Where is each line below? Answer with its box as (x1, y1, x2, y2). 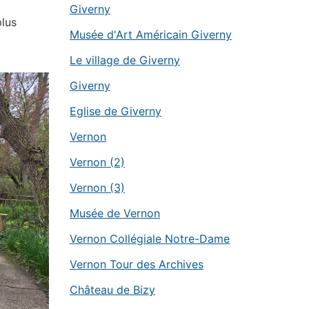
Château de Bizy (70, 283, 155, 297)
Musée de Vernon (70, 206, 160, 220)
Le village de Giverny (70, 53, 180, 67)
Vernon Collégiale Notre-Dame (70, 232, 230, 246)
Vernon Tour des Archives (70, 257, 203, 271)
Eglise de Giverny (70, 104, 161, 118)
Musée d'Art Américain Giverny (70, 28, 232, 41)
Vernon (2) (70, 155, 125, 169)
